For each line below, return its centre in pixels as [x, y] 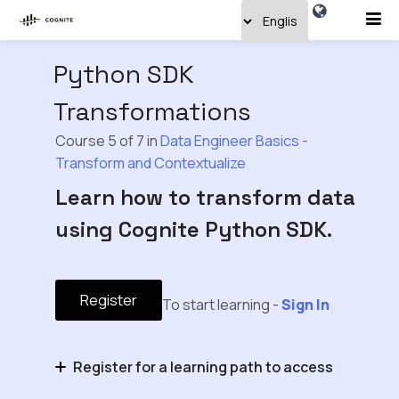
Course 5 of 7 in [107, 141]
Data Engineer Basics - [234, 141]
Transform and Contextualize [150, 163]
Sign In [305, 305]
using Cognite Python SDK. [193, 229]
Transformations [152, 111]
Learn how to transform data [205, 197]
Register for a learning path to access [203, 366]
